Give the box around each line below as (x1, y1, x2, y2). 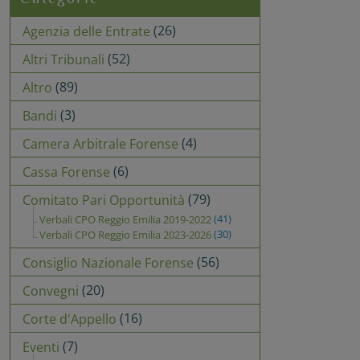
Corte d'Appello (22, 310, 117, 329)
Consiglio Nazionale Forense (22, 254, 194, 272)
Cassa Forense (22, 163, 110, 182)
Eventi (22, 338, 59, 357)
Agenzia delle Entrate (22, 22, 150, 41)
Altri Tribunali (22, 51, 104, 69)
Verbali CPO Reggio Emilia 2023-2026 (39, 227, 212, 242)
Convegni (22, 282, 79, 301)
